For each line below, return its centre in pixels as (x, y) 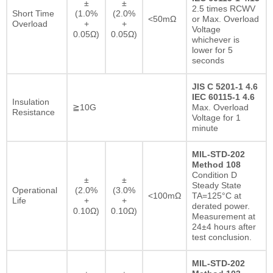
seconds (208, 60)
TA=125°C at (217, 195)
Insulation (31, 101)
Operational (35, 190)
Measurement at (224, 216)
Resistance (34, 112)
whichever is (216, 39)
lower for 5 (212, 50)
